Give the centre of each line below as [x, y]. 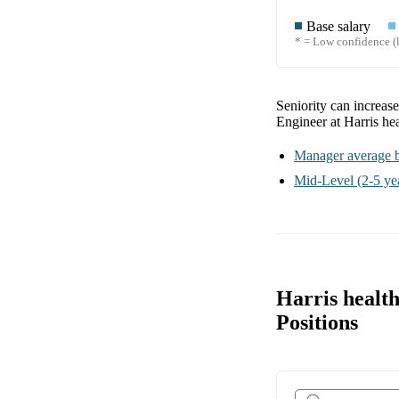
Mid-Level [324, 180]
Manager [319, 155]
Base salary [338, 26]
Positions [317, 323]
